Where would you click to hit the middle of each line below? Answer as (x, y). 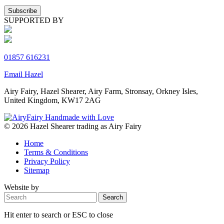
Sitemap (37, 170)
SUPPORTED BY (34, 20)
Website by (21, 187)
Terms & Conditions (56, 152)
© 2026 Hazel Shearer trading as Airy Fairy (73, 126)
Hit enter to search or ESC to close (58, 215)
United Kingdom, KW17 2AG (52, 100)
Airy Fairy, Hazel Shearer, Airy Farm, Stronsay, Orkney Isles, (101, 91)
